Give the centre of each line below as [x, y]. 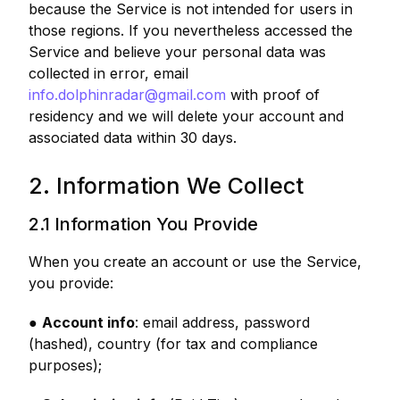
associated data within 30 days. [133, 137]
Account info [88, 322]
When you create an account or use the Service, [195, 262]
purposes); [65, 365]
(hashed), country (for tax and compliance [173, 344]
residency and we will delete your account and [186, 116]
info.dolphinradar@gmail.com [127, 95]
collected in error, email [108, 73]
